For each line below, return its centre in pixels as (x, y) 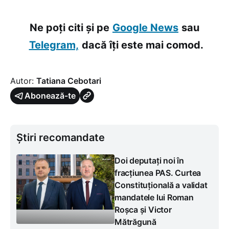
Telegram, (54, 45)
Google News (145, 27)
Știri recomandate (61, 137)
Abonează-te (50, 95)
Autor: (23, 81)
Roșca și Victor (143, 209)
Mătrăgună (135, 222)
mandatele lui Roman (154, 197)
